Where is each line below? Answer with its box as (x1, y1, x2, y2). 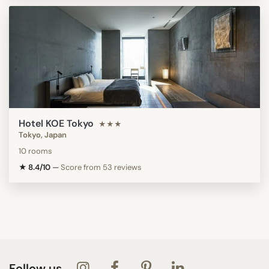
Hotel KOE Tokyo (19, 116, 94, 130)
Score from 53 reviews (61, 162, 142, 172)
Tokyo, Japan (19, 129, 67, 140)
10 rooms (19, 145, 52, 156)
